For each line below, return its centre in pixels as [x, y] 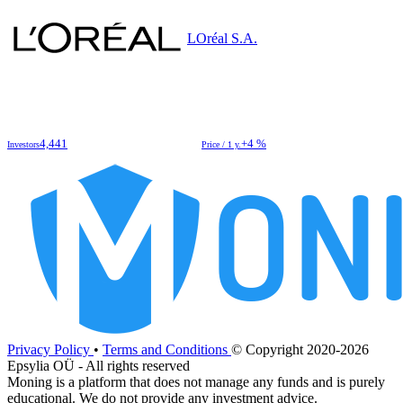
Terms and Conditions [167, 349]
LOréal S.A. [222, 39]
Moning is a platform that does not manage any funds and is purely [196, 381]
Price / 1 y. [221, 145]
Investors [23, 145]
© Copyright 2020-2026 [300, 349]
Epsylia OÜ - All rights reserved [99, 365]
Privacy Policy [50, 349]
